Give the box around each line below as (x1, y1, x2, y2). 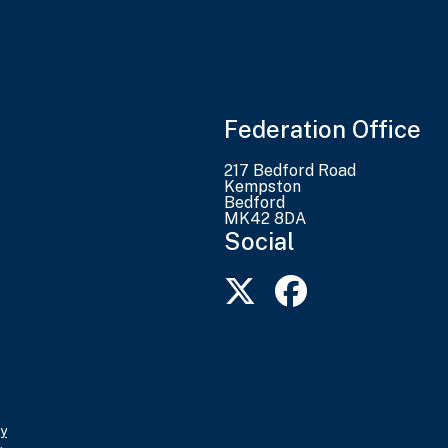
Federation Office (224, 115, 421, 144)
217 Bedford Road (224, 161, 356, 181)
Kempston (224, 177, 301, 197)
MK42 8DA (224, 209, 306, 229)
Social (224, 227, 295, 256)
